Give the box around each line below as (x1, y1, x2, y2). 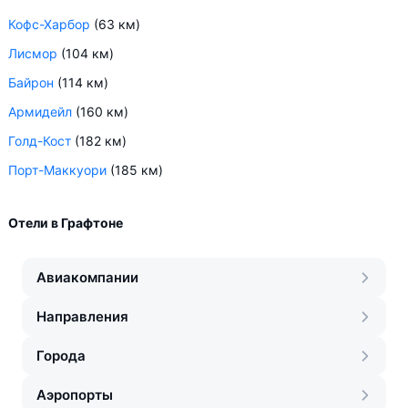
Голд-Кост (8, 133, 71, 148)
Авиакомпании (36, 269, 138, 286)
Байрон (8, 75, 54, 90)
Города (36, 347, 86, 364)
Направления (36, 308, 128, 325)
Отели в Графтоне (8, 215, 123, 230)
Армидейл (8, 104, 72, 119)
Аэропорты (36, 386, 113, 403)
